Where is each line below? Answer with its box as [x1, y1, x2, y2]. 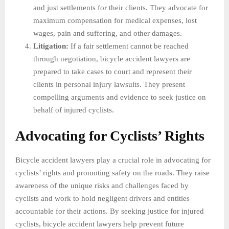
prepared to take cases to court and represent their [33, 67, 192, 76]
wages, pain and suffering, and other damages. [33, 29, 182, 37]
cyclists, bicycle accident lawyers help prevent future [15, 219, 184, 228]
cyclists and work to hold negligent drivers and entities [15, 194, 190, 202]
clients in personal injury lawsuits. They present [33, 80, 185, 88]
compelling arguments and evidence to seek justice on [33, 93, 206, 101]
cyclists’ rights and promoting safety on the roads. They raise [15, 168, 210, 177]
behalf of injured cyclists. [33, 105, 114, 114]
